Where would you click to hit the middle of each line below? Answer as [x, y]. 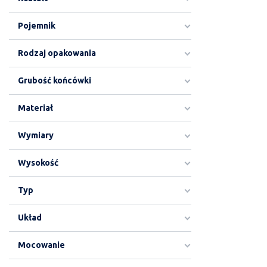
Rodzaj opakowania [57, 53]
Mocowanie [41, 245]
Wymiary [36, 135]
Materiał [35, 108]
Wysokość [38, 163]
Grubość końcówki [55, 80]
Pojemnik [37, 26]
